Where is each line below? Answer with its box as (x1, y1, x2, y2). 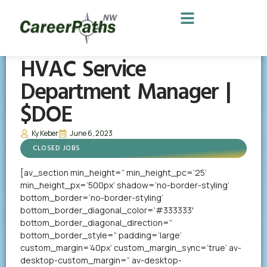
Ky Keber (32, 128, 58, 138)
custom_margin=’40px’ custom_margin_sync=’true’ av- (20, 242, 241, 253)
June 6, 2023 (70, 128, 113, 138)
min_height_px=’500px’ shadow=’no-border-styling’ (20, 179, 229, 191)
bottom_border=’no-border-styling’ (20, 192, 163, 203)
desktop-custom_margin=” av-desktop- (20, 254, 182, 266)
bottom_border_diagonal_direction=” (20, 217, 172, 228)
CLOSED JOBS (33, 142, 80, 154)
